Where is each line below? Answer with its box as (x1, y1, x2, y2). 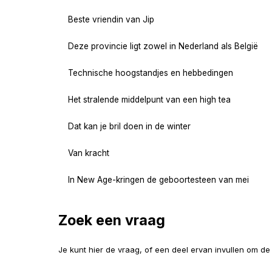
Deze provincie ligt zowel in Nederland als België (68, 41, 258, 51)
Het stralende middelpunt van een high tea (68, 94, 231, 104)
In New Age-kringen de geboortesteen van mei (68, 174, 249, 185)
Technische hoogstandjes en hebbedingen (68, 67, 233, 78)
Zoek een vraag (58, 211, 165, 229)
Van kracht (68, 148, 109, 158)
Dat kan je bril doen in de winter (68, 121, 191, 131)
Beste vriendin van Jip (68, 14, 154, 24)
